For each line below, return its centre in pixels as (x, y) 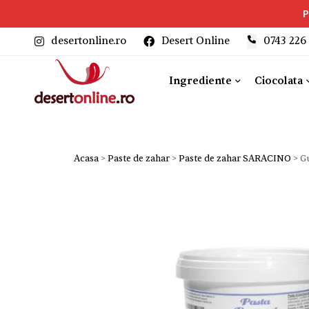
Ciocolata (279, 81)
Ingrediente (200, 81)
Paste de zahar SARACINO (235, 158)
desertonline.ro (89, 41)
